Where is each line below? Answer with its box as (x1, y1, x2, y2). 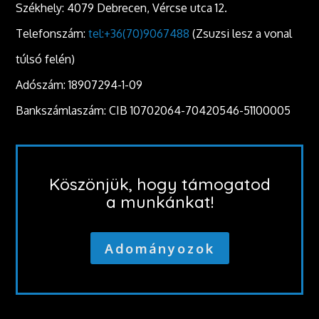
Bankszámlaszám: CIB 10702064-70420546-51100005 (16, 103, 291, 118)
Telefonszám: (16, 26, 89, 41)
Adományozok (104, 240, 215, 256)
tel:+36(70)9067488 (88, 26, 190, 41)
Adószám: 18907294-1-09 (16, 78, 143, 93)
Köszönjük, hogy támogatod (48, 174, 271, 195)
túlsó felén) (16, 52, 75, 67)
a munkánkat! (105, 192, 214, 213)
